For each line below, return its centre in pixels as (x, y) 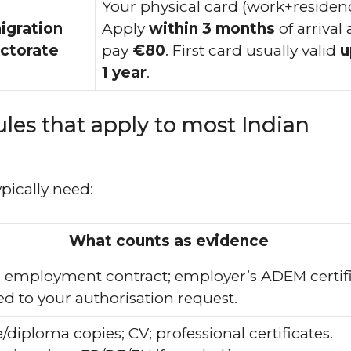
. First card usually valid (253, 50)
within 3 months (212, 28)
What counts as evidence (168, 241)
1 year (124, 72)
